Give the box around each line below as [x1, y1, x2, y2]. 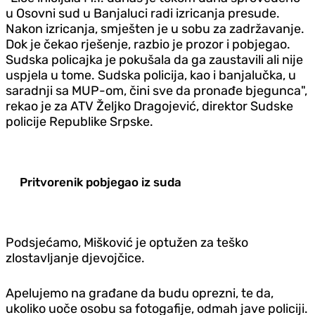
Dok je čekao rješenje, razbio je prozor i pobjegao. [6, 36, 290, 52]
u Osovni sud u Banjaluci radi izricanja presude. [6, 5, 280, 21]
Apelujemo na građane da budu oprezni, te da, [6, 285, 274, 301]
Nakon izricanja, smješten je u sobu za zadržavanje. [6, 20, 304, 37]
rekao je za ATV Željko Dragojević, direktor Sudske [6, 98, 293, 114]
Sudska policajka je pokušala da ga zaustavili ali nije [6, 51, 303, 67]
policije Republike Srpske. [6, 113, 153, 129]
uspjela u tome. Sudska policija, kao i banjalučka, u [6, 67, 296, 83]
